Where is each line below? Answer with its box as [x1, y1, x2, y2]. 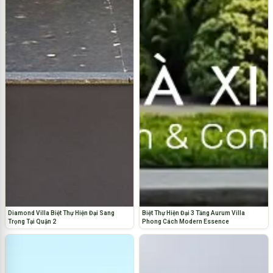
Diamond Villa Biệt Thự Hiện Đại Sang [7, 209, 115, 216]
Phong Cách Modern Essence [142, 218, 229, 225]
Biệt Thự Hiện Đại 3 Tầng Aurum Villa [142, 209, 245, 216]
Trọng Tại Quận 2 [7, 218, 56, 225]
